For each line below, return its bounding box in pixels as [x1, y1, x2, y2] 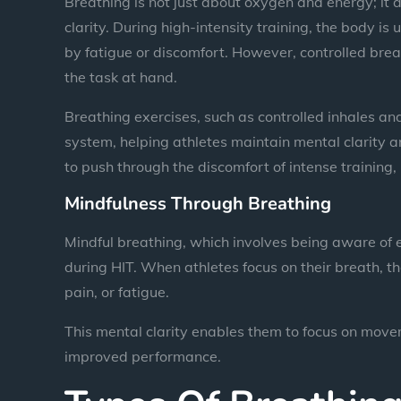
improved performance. [64, 346, 221, 365]
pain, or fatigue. [64, 282, 173, 301]
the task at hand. [64, 67, 177, 86]
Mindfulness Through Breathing [64, 191, 331, 216]
